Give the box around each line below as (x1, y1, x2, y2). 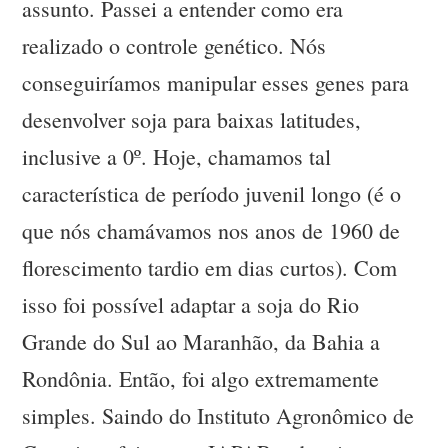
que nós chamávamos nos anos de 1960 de (22, 216, 401, 246)
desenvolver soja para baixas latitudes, (22, 105, 362, 135)
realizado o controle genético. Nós (22, 31, 327, 61)
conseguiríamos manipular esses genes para (22, 68, 410, 98)
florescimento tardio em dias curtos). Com (22, 253, 398, 283)
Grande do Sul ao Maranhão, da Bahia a (22, 327, 381, 357)
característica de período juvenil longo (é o (22, 179, 402, 209)
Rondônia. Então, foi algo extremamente (22, 364, 380, 394)
